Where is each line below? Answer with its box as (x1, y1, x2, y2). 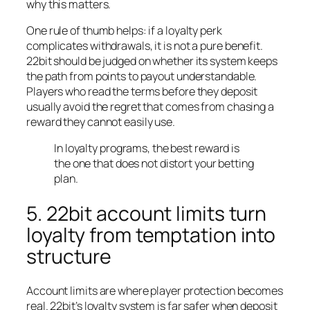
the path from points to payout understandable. (26, 68, 257, 84)
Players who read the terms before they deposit (26, 83, 258, 99)
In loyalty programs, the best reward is (54, 140, 240, 156)
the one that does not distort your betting (54, 156, 254, 172)
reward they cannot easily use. (26, 113, 175, 129)
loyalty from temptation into (26, 221, 276, 248)
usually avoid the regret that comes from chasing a (26, 98, 274, 114)
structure (26, 242, 112, 270)
